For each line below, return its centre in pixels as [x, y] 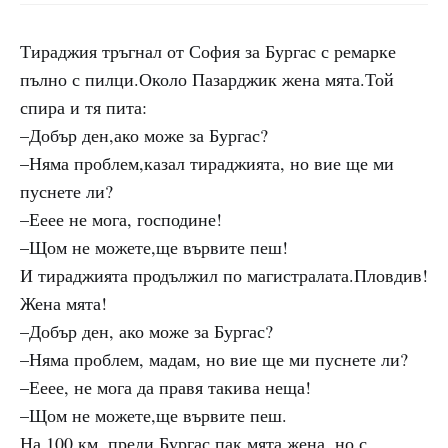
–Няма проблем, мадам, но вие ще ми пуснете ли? [214, 359]
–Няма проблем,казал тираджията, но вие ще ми [207, 163]
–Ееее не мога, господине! [121, 219]
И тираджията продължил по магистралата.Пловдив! [224, 275]
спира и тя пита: [83, 107]
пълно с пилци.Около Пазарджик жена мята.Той [207, 79]
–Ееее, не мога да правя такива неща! [165, 387]
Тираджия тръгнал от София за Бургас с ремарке [208, 51]
